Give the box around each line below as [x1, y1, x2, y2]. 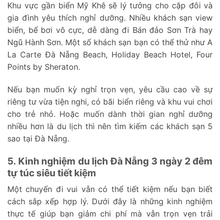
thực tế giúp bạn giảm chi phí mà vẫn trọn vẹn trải [7, 209, 213, 219]
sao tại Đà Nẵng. [7, 133, 69, 143]
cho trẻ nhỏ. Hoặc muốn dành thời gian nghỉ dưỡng [7, 109, 213, 119]
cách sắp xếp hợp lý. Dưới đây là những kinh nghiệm [7, 196, 213, 207]
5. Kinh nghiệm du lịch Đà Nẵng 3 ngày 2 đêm [7, 155, 213, 167]
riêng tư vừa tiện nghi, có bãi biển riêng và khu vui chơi [7, 96, 213, 107]
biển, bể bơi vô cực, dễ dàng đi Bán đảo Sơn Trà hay [7, 25, 213, 35]
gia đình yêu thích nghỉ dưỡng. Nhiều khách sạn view [7, 13, 213, 23]
